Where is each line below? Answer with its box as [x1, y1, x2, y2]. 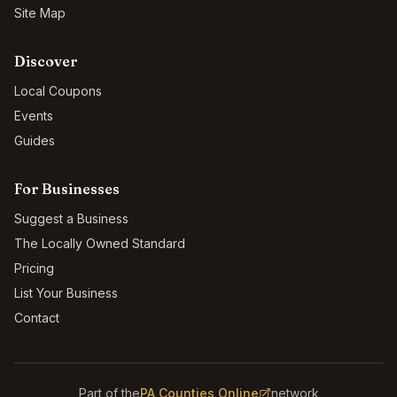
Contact [14, 310, 59, 325]
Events [14, 108, 53, 123]
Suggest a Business [14, 211, 128, 226]
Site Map [14, 5, 66, 20]
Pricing [14, 261, 54, 276]
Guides [14, 133, 55, 148]
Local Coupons [14, 83, 102, 98]
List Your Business [14, 285, 118, 300]
